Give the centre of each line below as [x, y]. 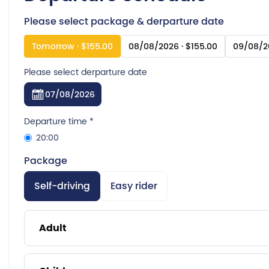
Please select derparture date [86, 72]
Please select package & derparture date [124, 21]
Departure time [57, 122]
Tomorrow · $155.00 [72, 46]
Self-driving [62, 186]
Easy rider [134, 186]
